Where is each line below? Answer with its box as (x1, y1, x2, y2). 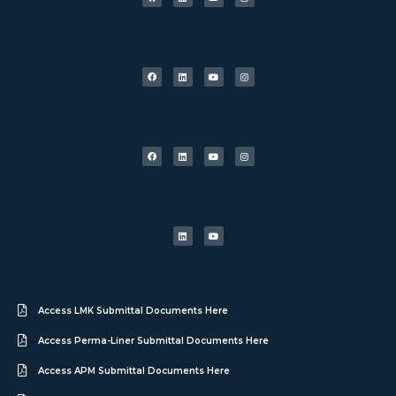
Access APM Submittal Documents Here (37, 364, 230, 377)
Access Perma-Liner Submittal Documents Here (37, 334, 269, 346)
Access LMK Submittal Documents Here (37, 304, 228, 316)
